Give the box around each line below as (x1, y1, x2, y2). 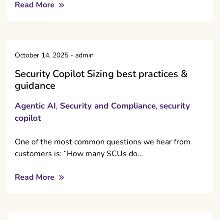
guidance (15, 79, 55, 93)
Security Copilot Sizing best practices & (15, 67, 188, 81)
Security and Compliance (60, 100, 156, 112)
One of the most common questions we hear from (15, 137, 191, 148)
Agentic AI (15, 100, 56, 112)
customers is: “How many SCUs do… (15, 148, 143, 160)
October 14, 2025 (15, 51, 68, 60)
